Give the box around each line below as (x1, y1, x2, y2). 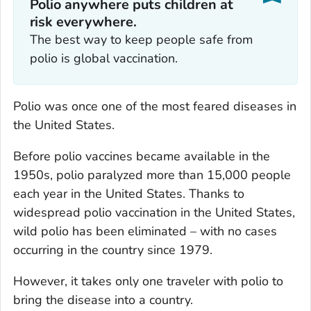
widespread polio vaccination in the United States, (13, 203, 295, 221)
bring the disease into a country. (13, 291, 193, 308)
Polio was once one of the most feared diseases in (13, 97, 296, 115)
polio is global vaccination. (29, 50, 178, 67)
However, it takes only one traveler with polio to (13, 272, 283, 289)
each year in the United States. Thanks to (13, 185, 244, 202)
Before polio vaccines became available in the (13, 147, 270, 165)
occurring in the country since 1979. (13, 241, 212, 258)
